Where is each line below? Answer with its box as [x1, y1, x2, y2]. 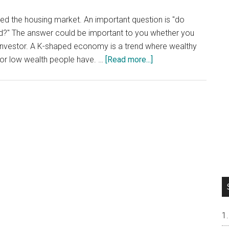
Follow [152, 134, 176, 144]
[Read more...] [105, 55, 153, 64]
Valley [152, 94, 174, 104]
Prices [152, 121, 176, 130]
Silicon [152, 81, 176, 90]
